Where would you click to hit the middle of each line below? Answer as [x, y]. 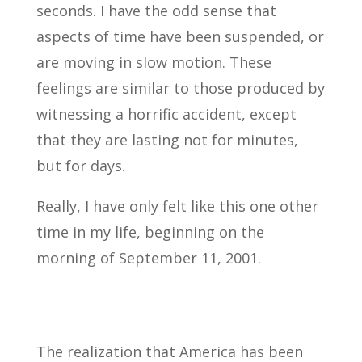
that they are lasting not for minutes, [167, 140]
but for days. [80, 166]
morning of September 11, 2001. [148, 258]
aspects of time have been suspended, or [180, 36]
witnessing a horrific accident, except [166, 114]
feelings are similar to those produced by [180, 88]
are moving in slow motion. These [154, 62]
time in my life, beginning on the [150, 232]
